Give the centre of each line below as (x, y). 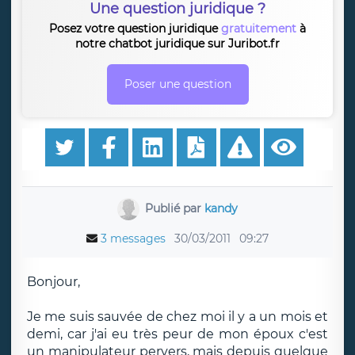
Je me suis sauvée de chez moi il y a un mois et (177, 317)
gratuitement (259, 29)
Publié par (175, 208)
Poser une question (177, 84)
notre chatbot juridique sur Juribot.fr (177, 44)
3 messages (133, 239)
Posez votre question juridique (135, 29)
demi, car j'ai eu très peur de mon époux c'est (177, 334)
